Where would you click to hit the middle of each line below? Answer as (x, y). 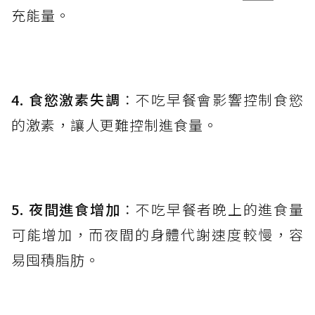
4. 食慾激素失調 (66, 99)
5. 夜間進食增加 (66, 209)
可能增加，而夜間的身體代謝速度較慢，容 (157, 234)
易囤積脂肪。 (56, 259)
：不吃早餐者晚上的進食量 (212, 209)
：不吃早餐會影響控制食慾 (212, 99)
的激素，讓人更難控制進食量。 (115, 124)
